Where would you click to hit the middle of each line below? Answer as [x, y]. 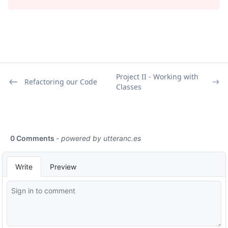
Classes [129, 87]
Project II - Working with [157, 77]
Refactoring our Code [61, 82]
